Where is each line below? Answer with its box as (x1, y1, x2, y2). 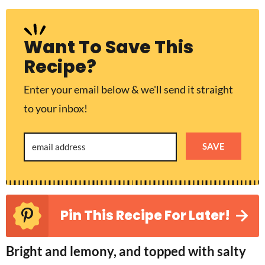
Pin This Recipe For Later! (60, 206, 230, 225)
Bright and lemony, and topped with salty (6, 243, 246, 259)
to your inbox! (24, 102, 88, 115)
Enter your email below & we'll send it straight (24, 83, 233, 96)
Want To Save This (24, 35, 193, 60)
